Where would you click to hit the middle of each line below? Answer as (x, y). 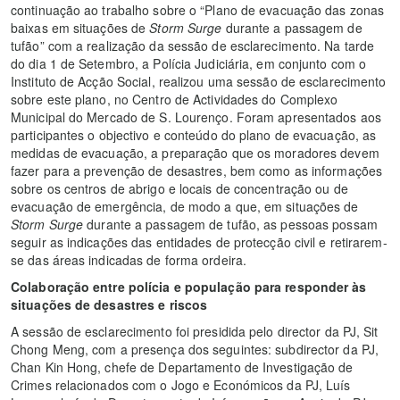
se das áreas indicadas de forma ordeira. (129, 260)
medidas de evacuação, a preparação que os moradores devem (195, 153)
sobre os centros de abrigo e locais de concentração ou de (179, 189)
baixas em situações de (80, 28)
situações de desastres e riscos (109, 305)
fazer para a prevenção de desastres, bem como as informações (197, 171)
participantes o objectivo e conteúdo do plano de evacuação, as (194, 135)
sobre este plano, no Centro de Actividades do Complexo (175, 100)
